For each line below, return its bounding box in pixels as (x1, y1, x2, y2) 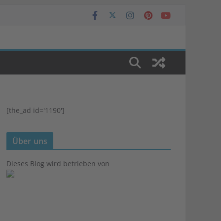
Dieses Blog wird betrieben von (6, 159, 110, 168)
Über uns (12, 136, 48, 147)
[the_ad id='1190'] (6, 106, 65, 115)
